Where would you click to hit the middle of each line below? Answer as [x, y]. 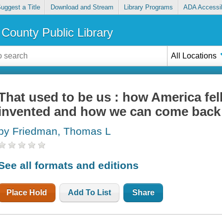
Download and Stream [82, 7]
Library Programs [149, 7]
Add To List [90, 192]
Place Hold [27, 192]
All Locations [194, 55]
